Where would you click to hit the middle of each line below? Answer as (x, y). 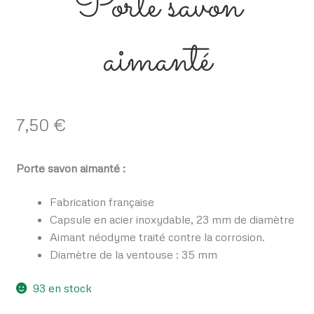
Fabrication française (102, 202)
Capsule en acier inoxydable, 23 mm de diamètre (172, 220)
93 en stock (63, 288)
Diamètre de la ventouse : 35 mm (133, 255)
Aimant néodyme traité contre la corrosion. (157, 237)
